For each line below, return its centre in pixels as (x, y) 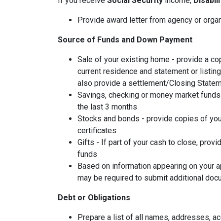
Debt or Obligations (94, 198)
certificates (97, 131)
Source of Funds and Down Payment (125, 40)
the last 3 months (107, 107)
